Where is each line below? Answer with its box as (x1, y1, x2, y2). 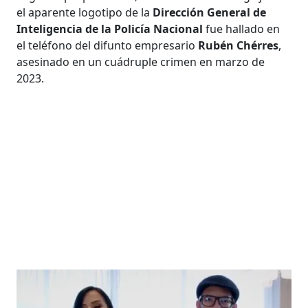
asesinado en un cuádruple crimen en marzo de (16, 54, 265, 69)
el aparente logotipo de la (16, 4, 153, 20)
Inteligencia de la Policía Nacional (16, 21, 203, 36)
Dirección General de (153, 4, 267, 20)
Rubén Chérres (195, 37, 279, 53)
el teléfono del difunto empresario (16, 37, 196, 53)
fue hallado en (203, 21, 280, 36)
